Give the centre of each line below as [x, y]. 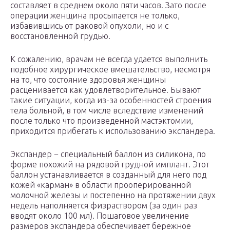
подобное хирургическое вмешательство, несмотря [110, 70]
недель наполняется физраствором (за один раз [104, 206]
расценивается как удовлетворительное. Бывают [106, 90]
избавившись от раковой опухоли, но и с [89, 26]
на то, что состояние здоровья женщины [88, 80]
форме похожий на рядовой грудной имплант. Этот [110, 165]
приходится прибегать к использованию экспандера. [113, 131]
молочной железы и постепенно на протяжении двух [113, 195]
